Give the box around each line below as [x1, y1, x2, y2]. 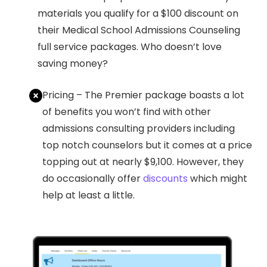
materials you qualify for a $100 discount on [37, 6, 238, 20]
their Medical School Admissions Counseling [37, 23, 240, 37]
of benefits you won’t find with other [42, 104, 211, 119]
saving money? [37, 56, 108, 70]
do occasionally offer [42, 171, 143, 185]
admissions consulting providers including [42, 121, 235, 135]
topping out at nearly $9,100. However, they [42, 154, 244, 169]
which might [187, 171, 247, 185]
